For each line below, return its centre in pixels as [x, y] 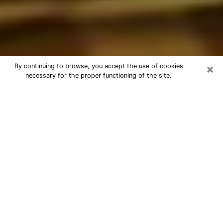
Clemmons [38, 106]
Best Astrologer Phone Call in [90, 92]
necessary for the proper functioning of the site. [99, 75]
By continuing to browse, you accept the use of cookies [99, 66]
